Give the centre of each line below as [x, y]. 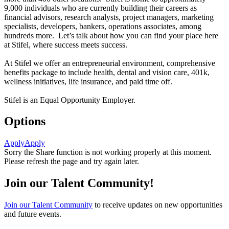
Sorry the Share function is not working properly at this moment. [108, 152]
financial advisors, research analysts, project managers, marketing [109, 17]
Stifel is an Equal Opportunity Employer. [70, 100]
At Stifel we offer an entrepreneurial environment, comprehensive [110, 63]
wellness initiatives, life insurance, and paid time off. [88, 81]
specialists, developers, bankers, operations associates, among [103, 26]
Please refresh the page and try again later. [72, 162]
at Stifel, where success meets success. [66, 44]
